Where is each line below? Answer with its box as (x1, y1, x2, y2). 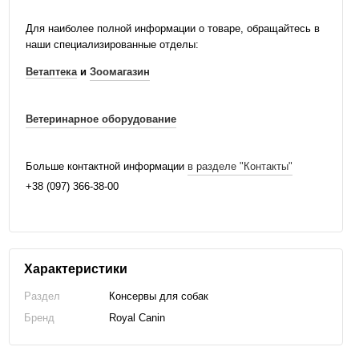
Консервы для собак (108, 290, 208, 302)
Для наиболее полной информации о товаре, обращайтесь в (25, 22, 320, 34)
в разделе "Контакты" (187, 160, 292, 172)
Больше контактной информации (25, 160, 188, 172)
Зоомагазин (89, 66, 150, 78)
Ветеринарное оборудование (25, 113, 176, 125)
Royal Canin (108, 312, 165, 324)
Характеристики (23, 262, 127, 276)
